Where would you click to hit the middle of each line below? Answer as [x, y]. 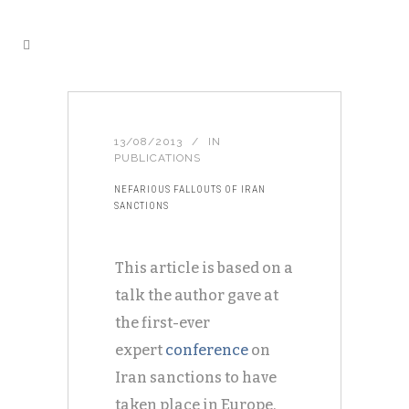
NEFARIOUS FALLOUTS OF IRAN [190, 189]
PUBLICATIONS [157, 158]
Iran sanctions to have [196, 378]
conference [207, 350]
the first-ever [163, 323]
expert [140, 350]
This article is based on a [204, 268]
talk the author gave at [197, 295]
